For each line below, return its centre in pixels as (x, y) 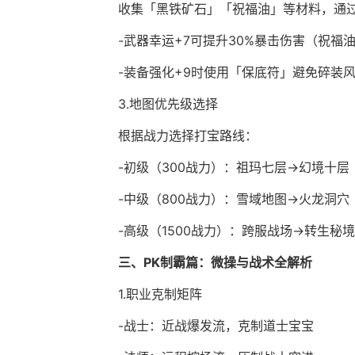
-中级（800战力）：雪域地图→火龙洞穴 (234, 199)
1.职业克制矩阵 (160, 294)
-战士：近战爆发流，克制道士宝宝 (216, 326)
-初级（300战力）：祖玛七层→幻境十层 (234, 168)
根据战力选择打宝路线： (188, 136)
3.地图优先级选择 (168, 104)
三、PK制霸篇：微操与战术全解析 (215, 263)
